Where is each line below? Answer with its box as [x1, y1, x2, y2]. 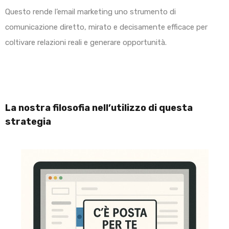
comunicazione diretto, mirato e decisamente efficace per [5, 22, 208, 32]
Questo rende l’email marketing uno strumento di [5, 7, 176, 17]
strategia [5, 116, 51, 128]
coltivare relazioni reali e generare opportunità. [5, 38, 167, 48]
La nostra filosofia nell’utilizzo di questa [5, 102, 193, 114]
